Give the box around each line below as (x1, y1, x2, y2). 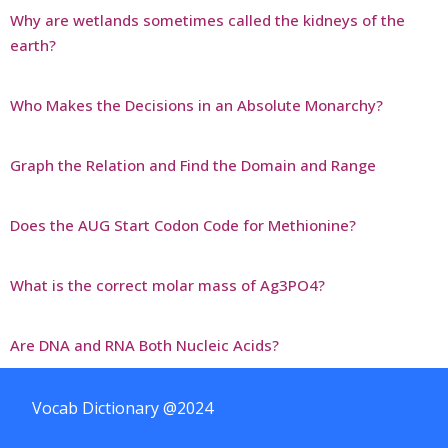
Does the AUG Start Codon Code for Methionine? (10, 214, 356, 235)
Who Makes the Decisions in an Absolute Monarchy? (10, 94, 383, 115)
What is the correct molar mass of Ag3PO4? (10, 274, 325, 295)
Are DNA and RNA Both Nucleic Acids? (10, 334, 279, 355)
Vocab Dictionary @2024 (32, 396, 213, 419)
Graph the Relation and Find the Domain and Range (10, 154, 376, 175)
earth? (10, 34, 56, 55)
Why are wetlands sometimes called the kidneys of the (10, 9, 405, 30)
